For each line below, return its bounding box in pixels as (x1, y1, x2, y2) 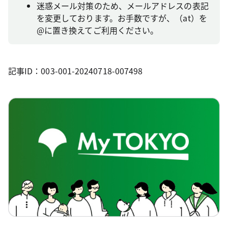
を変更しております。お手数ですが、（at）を (37, 11, 207, 24)
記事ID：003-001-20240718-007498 (8, 64, 143, 77)
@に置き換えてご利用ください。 (37, 23, 159, 36)
